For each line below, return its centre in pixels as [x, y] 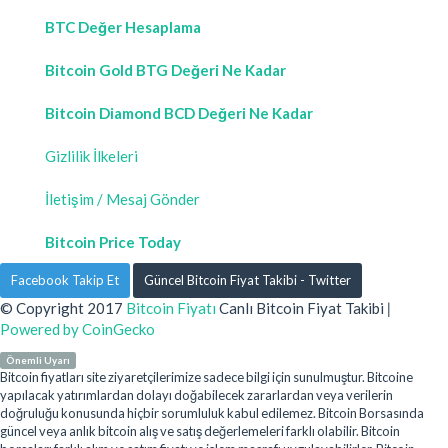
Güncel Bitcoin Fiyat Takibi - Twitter [247, 279]
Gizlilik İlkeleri [91, 155]
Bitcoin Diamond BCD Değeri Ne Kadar [179, 112]
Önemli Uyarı [37, 360]
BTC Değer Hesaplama [123, 26]
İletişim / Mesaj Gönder [122, 198]
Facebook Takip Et [65, 279]
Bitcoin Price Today [113, 241]
